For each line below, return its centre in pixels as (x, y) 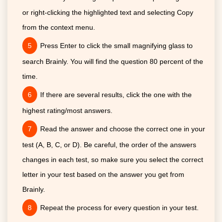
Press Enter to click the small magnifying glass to (116, 46)
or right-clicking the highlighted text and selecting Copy (108, 13)
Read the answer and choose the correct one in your (123, 129)
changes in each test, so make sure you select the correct (113, 160)
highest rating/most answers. (67, 111)
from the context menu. (59, 28)
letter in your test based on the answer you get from (103, 175)
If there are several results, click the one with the (116, 95)
